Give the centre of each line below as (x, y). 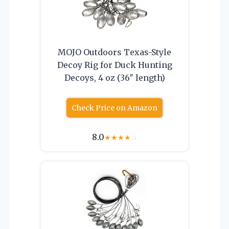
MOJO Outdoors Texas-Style (114, 52)
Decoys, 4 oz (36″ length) (114, 77)
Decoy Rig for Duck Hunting (114, 65)
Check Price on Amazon (114, 108)
